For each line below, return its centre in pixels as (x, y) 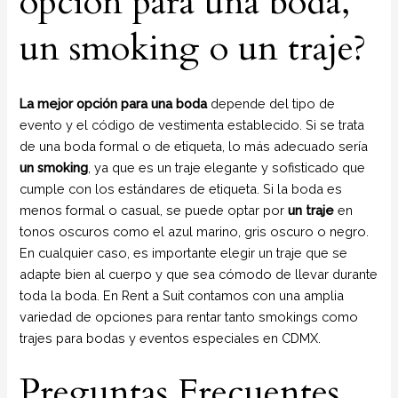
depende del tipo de (271, 103)
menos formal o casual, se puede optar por (154, 210)
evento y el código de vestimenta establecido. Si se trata (192, 124)
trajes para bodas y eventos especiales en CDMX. (171, 338)
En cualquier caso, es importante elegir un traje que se (184, 252)
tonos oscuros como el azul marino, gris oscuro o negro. (195, 231)
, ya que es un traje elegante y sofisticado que (227, 167)
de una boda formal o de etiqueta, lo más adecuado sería (194, 146)
